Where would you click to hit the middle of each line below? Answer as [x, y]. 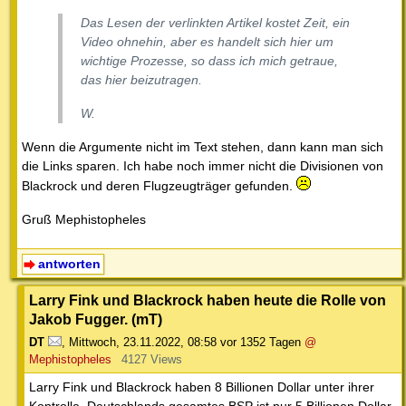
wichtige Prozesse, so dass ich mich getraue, [209, 60]
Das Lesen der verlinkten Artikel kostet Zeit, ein [215, 22]
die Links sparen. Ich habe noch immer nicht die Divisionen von [203, 165]
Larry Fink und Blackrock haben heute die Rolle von [208, 300]
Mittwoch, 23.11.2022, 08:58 [143, 342]
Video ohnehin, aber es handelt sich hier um [207, 41]
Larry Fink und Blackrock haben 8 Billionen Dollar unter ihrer [202, 387]
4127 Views [151, 359]
